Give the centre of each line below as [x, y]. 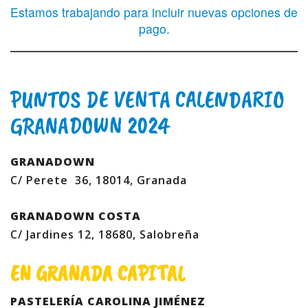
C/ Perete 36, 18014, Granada [99, 180]
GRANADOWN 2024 [90, 125]
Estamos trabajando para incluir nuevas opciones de [154, 12]
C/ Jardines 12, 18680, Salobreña [105, 234]
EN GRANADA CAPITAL [98, 273]
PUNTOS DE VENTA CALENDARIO [147, 99]
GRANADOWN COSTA [76, 216]
